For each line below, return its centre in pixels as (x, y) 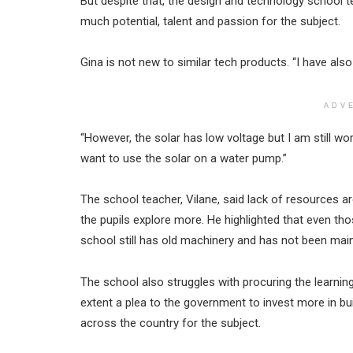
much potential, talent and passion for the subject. (210, 21)
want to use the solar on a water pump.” (184, 158)
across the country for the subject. (171, 323)
